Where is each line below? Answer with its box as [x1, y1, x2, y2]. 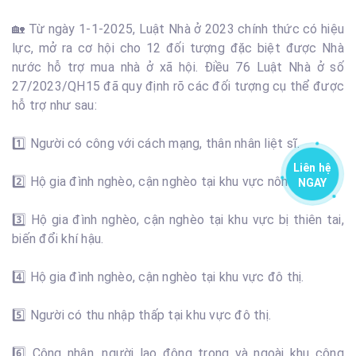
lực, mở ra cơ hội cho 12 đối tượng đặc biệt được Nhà [12, 41, 344, 56]
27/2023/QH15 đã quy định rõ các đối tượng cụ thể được [12, 79, 344, 94]
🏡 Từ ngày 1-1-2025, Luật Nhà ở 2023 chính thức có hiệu [12, 21, 344, 37]
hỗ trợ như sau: [12, 98, 97, 113]
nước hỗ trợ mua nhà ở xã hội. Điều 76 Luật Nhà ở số [12, 60, 344, 75]
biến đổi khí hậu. [12, 231, 104, 246]
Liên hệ [292, 161, 332, 175]
